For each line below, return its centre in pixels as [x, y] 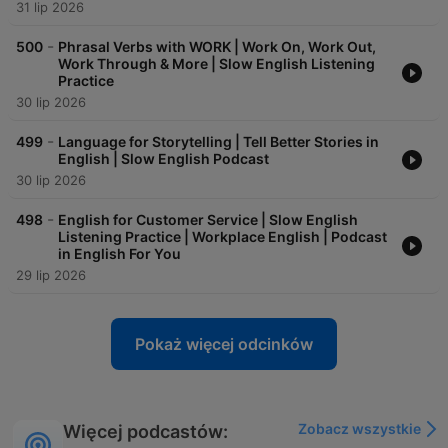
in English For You [119, 254]
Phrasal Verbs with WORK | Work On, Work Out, [217, 47]
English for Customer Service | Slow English [208, 220]
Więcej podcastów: [145, 432]
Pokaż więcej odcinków [224, 344]
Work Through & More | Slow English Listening [216, 64]
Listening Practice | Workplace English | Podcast [222, 237]
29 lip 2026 [51, 275]
